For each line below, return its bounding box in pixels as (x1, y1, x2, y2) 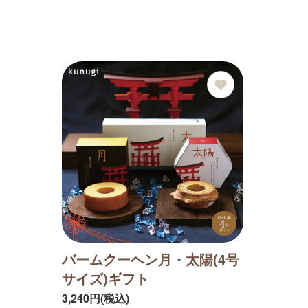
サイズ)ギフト (62, 268, 149, 289)
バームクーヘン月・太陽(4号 (62, 249, 239, 269)
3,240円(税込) (62, 290, 129, 307)
